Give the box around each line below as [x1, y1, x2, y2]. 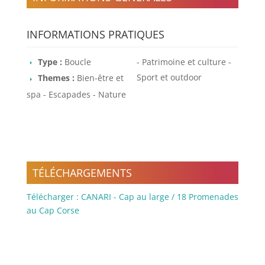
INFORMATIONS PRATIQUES [26, 27, 164, 41]
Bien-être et [76, 72, 124, 84]
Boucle [64, 56, 91, 67]
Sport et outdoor [136, 71, 202, 83]
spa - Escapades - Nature [26, 88, 126, 100]
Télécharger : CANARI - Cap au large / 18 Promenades [26, 191, 238, 203]
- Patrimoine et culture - [136, 56, 231, 67]
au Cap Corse [26, 205, 79, 216]
